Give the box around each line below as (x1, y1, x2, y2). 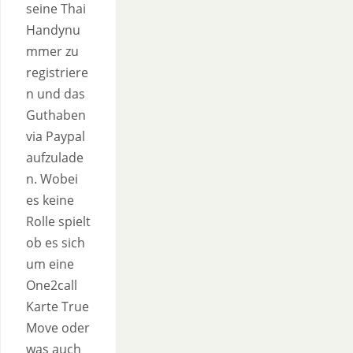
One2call (26, 277, 77, 294)
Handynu (26, 21, 80, 39)
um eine (26, 255, 74, 273)
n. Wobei (26, 170, 78, 188)
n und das (26, 85, 85, 102)
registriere (26, 64, 88, 81)
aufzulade (26, 149, 84, 166)
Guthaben (26, 106, 86, 124)
